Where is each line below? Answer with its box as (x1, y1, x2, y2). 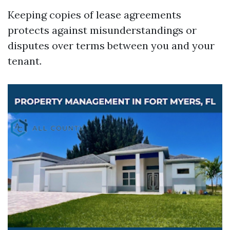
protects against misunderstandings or (8, 24, 197, 36)
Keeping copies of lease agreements (8, 8, 181, 21)
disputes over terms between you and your (8, 39, 215, 52)
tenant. (8, 54, 42, 67)
